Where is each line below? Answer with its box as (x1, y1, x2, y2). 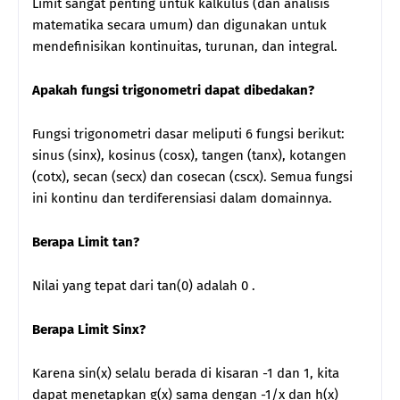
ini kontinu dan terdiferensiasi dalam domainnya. (32, 189, 332, 206)
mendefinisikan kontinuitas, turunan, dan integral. (32, 37, 337, 54)
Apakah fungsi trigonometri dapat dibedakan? (32, 81, 314, 98)
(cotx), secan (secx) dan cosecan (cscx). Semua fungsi (32, 168, 353, 185)
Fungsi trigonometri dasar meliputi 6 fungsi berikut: (32, 125, 345, 142)
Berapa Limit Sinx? (32, 321, 146, 337)
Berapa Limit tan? (32, 233, 139, 250)
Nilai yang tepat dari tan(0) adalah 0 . (32, 277, 255, 294)
